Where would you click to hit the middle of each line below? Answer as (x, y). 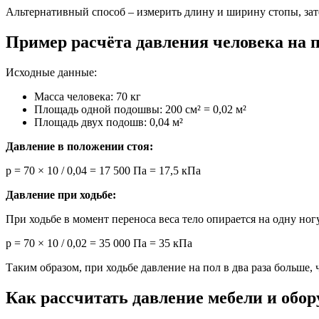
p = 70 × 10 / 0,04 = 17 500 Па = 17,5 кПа (103, 170)
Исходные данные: (51, 72)
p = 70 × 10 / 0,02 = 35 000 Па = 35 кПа (99, 243)
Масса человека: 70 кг (88, 96)
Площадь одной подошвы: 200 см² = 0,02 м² (140, 109)
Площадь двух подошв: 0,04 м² (109, 122)
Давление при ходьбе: (61, 194)
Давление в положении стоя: (79, 146)
